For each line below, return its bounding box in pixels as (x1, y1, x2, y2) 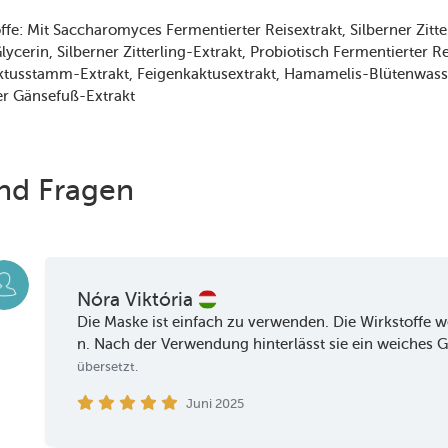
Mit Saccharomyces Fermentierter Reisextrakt (27, 20, 342, 39)
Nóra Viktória (77, 288, 199, 312)
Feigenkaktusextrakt (137, 64, 276, 83)
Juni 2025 (185, 396, 244, 412)
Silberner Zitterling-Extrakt (57, 42, 242, 61)
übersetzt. (77, 359, 139, 375)
